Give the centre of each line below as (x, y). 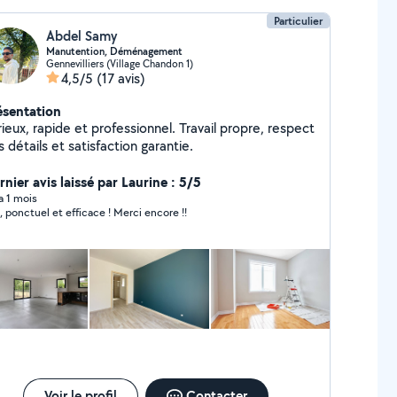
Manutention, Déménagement (114, 51)
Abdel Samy (81, 36)
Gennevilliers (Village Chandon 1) (119, 63)
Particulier (299, 21)
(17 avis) (121, 78)
